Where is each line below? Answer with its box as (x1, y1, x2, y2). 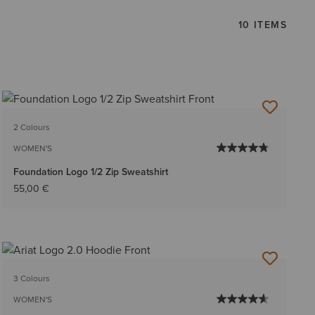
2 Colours (13, 121, 50, 134)
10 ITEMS (238, 17, 287, 32)
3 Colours (13, 272, 50, 285)
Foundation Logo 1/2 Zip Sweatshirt (13, 165, 168, 180)
